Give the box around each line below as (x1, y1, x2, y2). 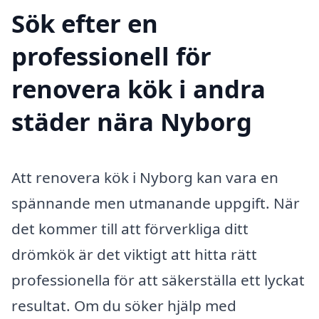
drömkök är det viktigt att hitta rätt (11, 244, 257, 265)
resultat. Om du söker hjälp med (11, 296, 236, 316)
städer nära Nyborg (11, 105, 252, 139)
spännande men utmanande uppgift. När (11, 193, 300, 214)
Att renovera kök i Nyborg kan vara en (11, 167, 278, 188)
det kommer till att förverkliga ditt (11, 219, 249, 239)
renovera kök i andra (11, 72, 266, 106)
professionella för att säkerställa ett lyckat (11, 270, 305, 291)
